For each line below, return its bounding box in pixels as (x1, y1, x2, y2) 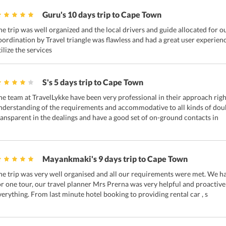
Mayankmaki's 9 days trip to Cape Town (42, 154, 188, 164)
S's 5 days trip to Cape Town (42, 77, 143, 87)
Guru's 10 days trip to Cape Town (42, 10, 161, 20)
